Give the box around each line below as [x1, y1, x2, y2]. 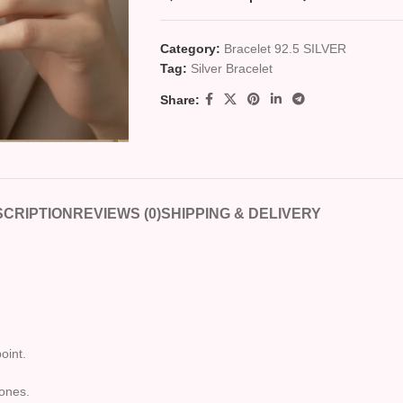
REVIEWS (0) [72, 206, 161, 221]
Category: [159, 41, 220, 56]
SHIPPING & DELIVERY [160, 206, 321, 221]
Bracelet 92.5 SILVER [223, 41, 346, 56]
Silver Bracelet [190, 61, 273, 76]
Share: [159, 92, 200, 107]
